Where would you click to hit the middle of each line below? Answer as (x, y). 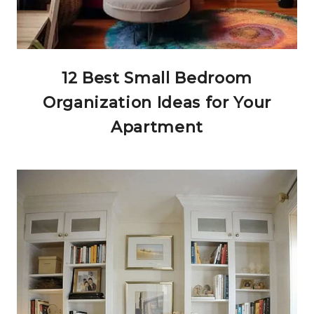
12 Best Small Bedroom (157, 78)
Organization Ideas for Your (157, 103)
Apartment (157, 127)
